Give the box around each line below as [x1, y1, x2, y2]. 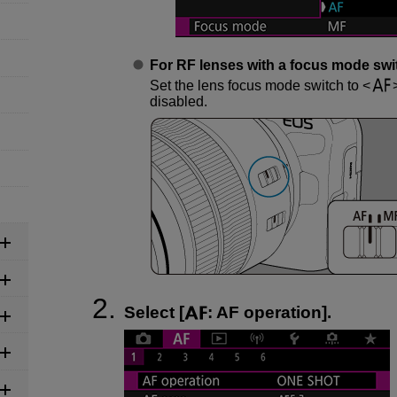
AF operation [216, 303, 322, 323]
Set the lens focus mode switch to [149, 78, 362, 94]
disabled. [149, 94, 207, 110]
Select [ [124, 303, 184, 323]
